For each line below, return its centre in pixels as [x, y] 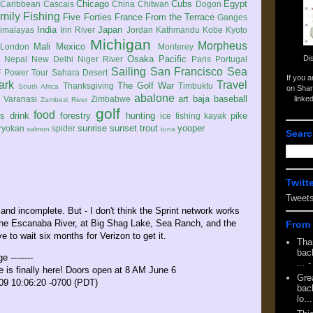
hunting [141, 116]
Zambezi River [64, 100]
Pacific [173, 59]
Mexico [70, 46]
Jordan [139, 30]
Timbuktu [195, 86]
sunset [123, 128]
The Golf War [145, 86]
